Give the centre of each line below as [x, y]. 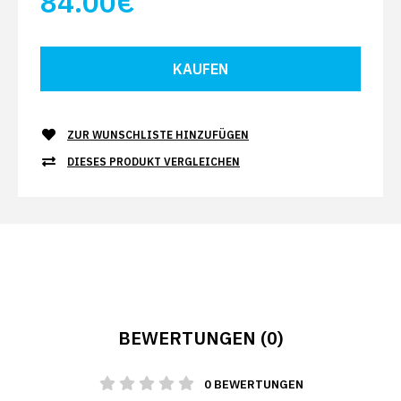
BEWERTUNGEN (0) [200, 338]
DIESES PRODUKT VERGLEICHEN [154, 162]
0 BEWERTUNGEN [254, 384]
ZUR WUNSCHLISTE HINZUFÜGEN [158, 135]
